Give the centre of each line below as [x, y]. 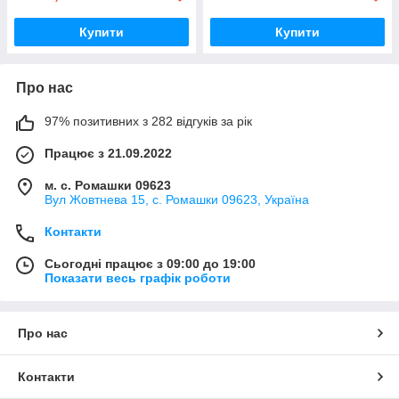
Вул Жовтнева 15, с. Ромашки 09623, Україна [177, 199]
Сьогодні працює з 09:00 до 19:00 [150, 263]
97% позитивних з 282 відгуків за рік [148, 121]
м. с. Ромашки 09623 [108, 185]
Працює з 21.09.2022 [108, 153]
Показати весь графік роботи [138, 277]
